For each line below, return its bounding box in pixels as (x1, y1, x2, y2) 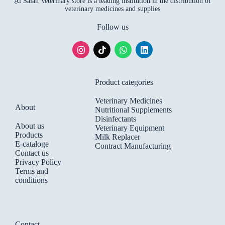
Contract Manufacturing (95, 142, 171, 151)
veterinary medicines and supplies (65, 5, 160, 13)
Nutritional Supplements (95, 105, 172, 115)
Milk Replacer (95, 133, 141, 142)
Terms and (15, 167, 48, 176)
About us (15, 122, 44, 131)
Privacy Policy (15, 158, 61, 167)
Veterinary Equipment (95, 124, 165, 133)
